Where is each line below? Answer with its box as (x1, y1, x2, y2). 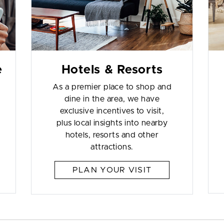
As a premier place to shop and (52, 83, 172, 91)
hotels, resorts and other (65, 131, 158, 139)
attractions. (90, 143, 133, 151)
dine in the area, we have (64, 95, 159, 103)
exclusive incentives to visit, (59, 107, 164, 115)
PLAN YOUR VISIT (72, 166, 152, 174)
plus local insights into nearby (56, 119, 168, 127)
